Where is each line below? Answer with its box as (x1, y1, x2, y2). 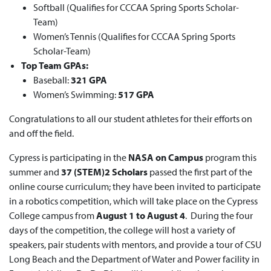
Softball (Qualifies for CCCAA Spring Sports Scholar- (33, 1, 239, 13)
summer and (9, 166, 61, 178)
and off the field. (9, 127, 74, 139)
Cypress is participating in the (9, 151, 126, 163)
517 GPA (118, 88, 154, 100)
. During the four (185, 209, 253, 221)
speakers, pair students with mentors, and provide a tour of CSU (9, 238, 261, 250)
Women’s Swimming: (33, 88, 118, 100)
